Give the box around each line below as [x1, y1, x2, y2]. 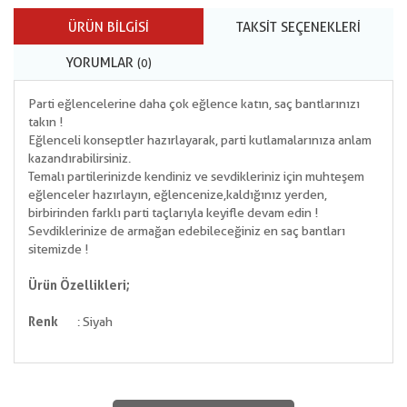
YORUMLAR [65, 55, 137, 71]
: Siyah [64, 314, 113, 329]
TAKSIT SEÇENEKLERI [236, 19, 361, 35]
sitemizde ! [28, 242, 88, 256]
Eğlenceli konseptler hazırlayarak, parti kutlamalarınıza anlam [28, 133, 372, 147]
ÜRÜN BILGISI [68, 19, 149, 35]
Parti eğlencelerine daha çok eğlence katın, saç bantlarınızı [28, 96, 360, 111]
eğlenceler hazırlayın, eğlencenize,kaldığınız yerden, [28, 187, 327, 202]
